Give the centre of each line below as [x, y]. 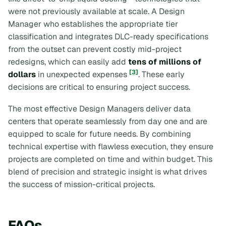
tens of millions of [165, 62]
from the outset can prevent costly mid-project [95, 49]
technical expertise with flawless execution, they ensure [111, 147]
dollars [22, 74]
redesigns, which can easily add [68, 62]
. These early [161, 74]
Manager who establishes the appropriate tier [93, 24]
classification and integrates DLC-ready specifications [108, 36]
